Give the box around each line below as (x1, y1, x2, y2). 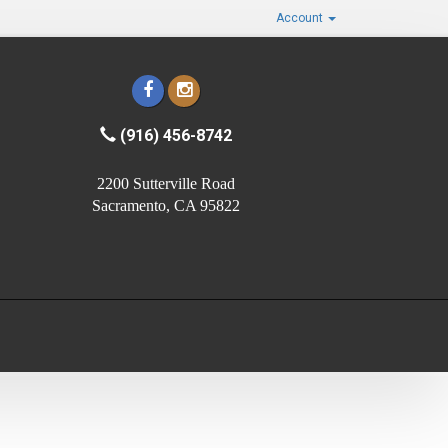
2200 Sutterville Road (97, 175, 235, 192)
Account (276, 11, 326, 25)
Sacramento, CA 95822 (92, 197, 240, 214)
